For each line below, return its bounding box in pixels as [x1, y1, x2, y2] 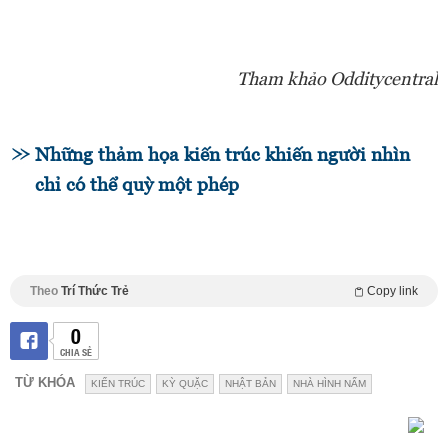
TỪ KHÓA [15, 375, 75, 391]
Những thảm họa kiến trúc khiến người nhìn [35, 144, 410, 166]
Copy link [367, 284, 418, 299]
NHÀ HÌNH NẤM [293, 378, 366, 390]
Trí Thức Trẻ [61, 284, 129, 299]
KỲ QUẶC [162, 378, 208, 390]
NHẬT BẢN [225, 378, 276, 390]
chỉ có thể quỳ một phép [35, 174, 239, 196]
